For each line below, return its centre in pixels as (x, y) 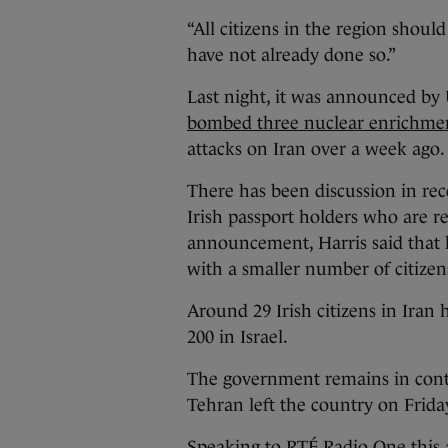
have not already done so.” (291, 55)
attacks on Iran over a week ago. (316, 149)
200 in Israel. (237, 337)
